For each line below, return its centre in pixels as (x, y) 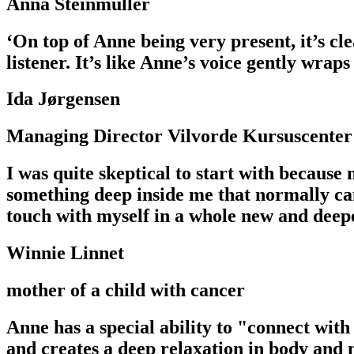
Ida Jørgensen (63, 99)
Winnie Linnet (65, 253)
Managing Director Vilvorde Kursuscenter (179, 136)
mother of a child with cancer (126, 290)
